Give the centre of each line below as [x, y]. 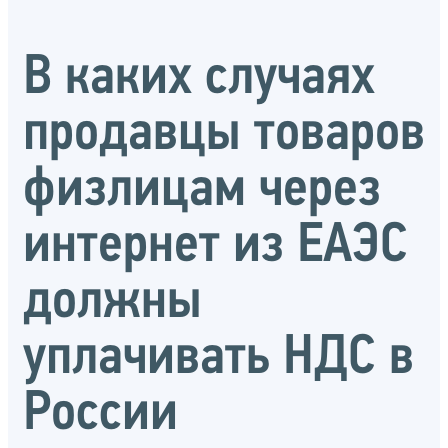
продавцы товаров [224, 134]
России [100, 414]
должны [112, 302]
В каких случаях [199, 78]
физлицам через [202, 190]
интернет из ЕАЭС [215, 246]
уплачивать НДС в [218, 358]
